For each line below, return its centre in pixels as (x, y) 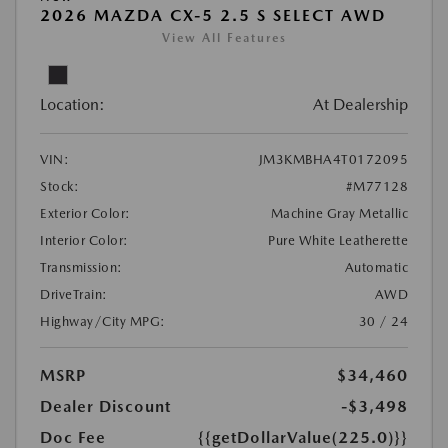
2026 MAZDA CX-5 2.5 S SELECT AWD (213, 15)
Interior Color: (84, 240)
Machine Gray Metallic (339, 213)
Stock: (59, 186)
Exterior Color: (85, 213)
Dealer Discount (105, 406)
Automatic (376, 267)
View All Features (224, 38)
